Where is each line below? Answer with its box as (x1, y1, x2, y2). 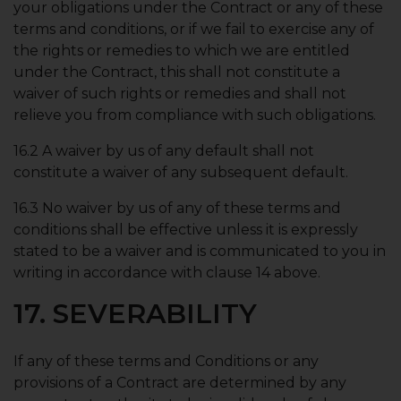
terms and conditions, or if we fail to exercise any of (13, 21, 374, 38)
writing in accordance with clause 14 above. (13, 264, 320, 281)
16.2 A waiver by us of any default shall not (13, 142, 314, 159)
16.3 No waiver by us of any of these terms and (13, 200, 341, 217)
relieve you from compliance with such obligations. (13, 107, 376, 124)
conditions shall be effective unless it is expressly (13, 221, 358, 238)
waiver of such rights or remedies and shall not (13, 85, 346, 102)
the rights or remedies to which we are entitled (13, 42, 350, 59)
